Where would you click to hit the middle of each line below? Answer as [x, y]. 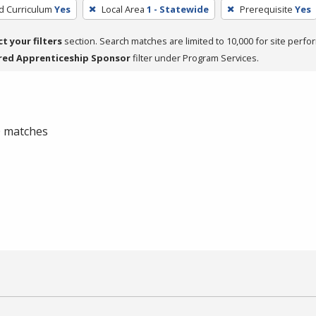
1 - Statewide [177, 9]
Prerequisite [266, 9]
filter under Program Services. [195, 57]
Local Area [123, 9]
